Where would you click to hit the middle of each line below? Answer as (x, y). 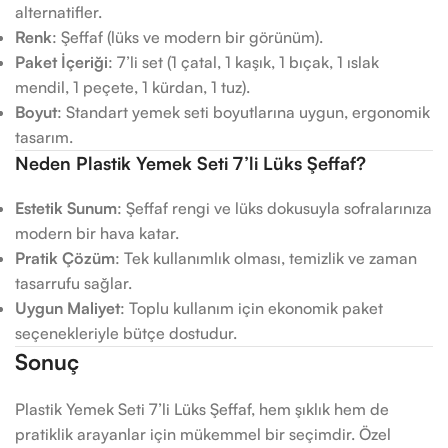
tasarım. (44, 137)
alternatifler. (58, 12)
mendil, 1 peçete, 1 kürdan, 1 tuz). (132, 87)
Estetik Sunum (66, 208)
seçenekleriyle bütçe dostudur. (126, 333)
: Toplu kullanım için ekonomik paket (251, 308)
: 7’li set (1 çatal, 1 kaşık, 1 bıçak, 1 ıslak (243, 62)
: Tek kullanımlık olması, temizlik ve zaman (266, 258)
